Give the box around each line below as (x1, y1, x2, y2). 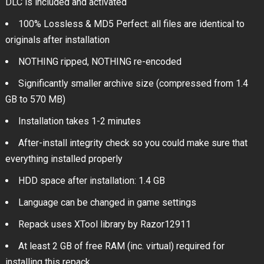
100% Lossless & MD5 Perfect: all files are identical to (18, 18, 245, 30)
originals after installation (5, 34, 110, 46)
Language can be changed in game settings (18, 197, 196, 209)
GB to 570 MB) (5, 94, 65, 105)
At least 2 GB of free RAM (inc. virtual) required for (18, 240, 225, 252)
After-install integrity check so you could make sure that (18, 137, 247, 149)
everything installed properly (5, 153, 123, 165)
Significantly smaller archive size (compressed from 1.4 (18, 78, 248, 90)
